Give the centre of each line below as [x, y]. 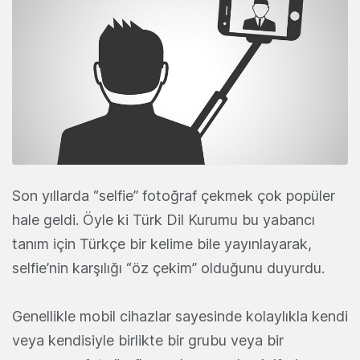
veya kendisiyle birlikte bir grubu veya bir [148, 340]
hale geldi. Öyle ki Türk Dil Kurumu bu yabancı [164, 219]
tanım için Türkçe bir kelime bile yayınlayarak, [162, 243]
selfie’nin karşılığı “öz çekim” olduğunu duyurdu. [168, 268]
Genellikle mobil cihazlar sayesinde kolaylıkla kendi [180, 316]
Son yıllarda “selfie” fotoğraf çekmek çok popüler [174, 195]
